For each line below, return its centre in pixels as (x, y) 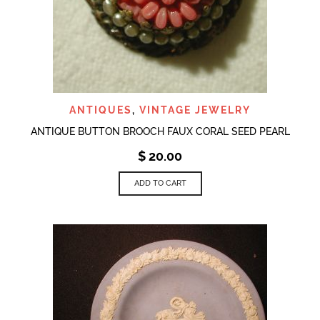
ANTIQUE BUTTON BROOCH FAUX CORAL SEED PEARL (160, 131)
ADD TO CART (160, 183)
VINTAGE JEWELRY (195, 110)
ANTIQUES (101, 110)
